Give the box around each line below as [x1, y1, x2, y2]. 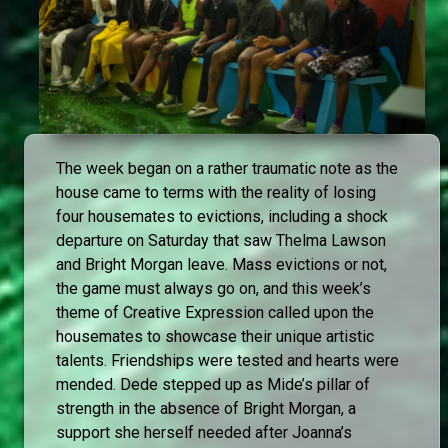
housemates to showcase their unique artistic [56, 327, 374, 347]
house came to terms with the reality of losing [56, 183, 376, 203]
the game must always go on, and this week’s [56, 279, 371, 299]
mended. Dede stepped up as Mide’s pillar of [56, 375, 370, 395]
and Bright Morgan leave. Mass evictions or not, [56, 255, 387, 275]
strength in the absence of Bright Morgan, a [56, 399, 356, 419]
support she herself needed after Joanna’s [56, 423, 352, 443]
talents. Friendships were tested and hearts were [56, 351, 399, 371]
